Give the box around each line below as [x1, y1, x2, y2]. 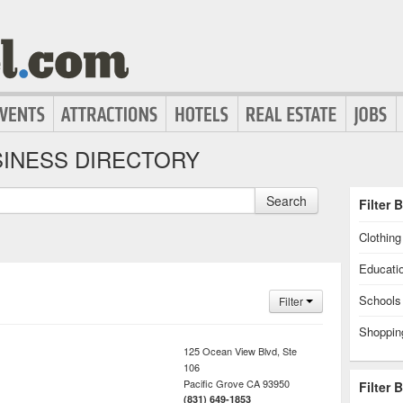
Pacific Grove [184, 376, 244, 390]
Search [266, 192, 307, 210]
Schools [359, 291, 401, 309]
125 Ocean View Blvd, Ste [184, 344, 297, 358]
